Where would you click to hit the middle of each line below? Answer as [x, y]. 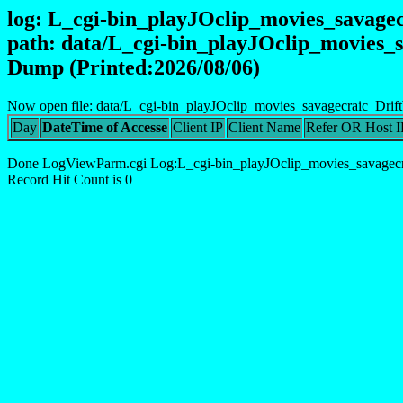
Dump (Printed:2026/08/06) [134, 67]
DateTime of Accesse [105, 127]
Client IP [198, 127]
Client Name [264, 127]
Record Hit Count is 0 [70, 179]
